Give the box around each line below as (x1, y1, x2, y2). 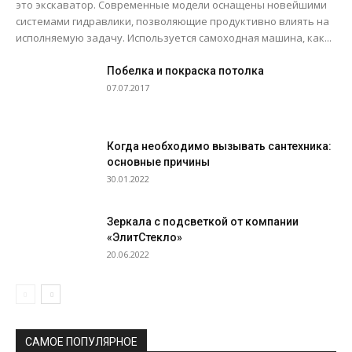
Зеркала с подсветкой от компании (107, 215, 299, 228)
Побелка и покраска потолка (107, 64, 264, 77)
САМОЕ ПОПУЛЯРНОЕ (25, 335, 137, 348)
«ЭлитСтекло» (107, 231, 182, 244)
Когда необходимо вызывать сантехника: (107, 140, 332, 152)
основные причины (107, 156, 210, 168)
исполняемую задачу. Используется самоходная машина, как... (16, 31, 332, 45)
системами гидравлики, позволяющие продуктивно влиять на (16, 14, 329, 28)
